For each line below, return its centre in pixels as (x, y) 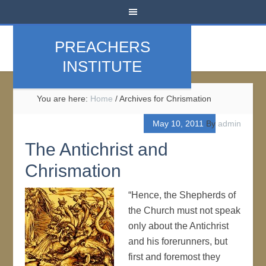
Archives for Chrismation (165, 99)
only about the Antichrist (179, 226)
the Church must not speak (185, 210)
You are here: (64, 99)
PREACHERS (102, 47)
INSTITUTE (102, 66)
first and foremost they (175, 257)
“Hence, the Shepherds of (182, 195)
